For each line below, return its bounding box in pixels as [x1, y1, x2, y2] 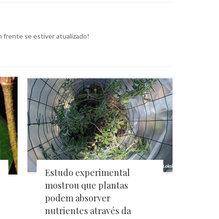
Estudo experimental [45, 167, 130, 179]
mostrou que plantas [45, 179, 128, 192]
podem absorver [45, 192, 110, 204]
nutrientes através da [45, 205, 131, 217]
